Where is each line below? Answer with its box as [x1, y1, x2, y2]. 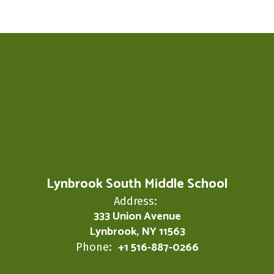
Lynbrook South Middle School [46, 173, 228, 195]
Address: [114, 194, 157, 208]
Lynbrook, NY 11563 [89, 223, 185, 241]
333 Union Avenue [93, 207, 181, 226]
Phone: [75, 240, 112, 254]
